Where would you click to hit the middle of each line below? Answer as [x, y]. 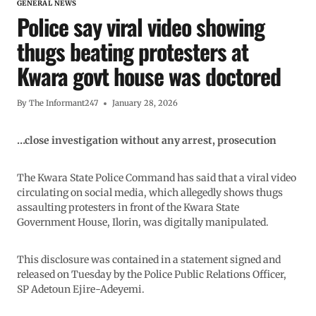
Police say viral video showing [141, 27]
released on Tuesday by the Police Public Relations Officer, [152, 275]
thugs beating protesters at [133, 51]
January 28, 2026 [145, 103]
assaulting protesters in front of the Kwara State [128, 208]
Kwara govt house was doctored [149, 76]
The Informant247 [64, 103]
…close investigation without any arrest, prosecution [147, 141]
